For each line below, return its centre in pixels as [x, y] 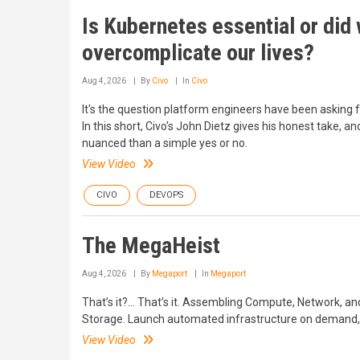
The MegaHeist [151, 246]
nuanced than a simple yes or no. [165, 143]
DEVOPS [166, 195]
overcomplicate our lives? [198, 53]
